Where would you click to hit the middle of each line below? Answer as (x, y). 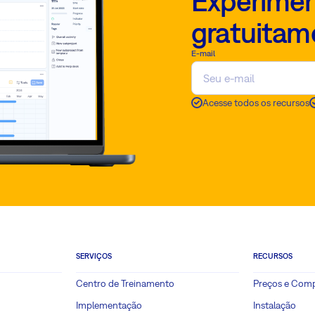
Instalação (275, 306)
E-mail (203, 54)
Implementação (109, 306)
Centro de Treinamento (125, 284)
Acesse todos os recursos (256, 102)
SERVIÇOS (94, 256)
